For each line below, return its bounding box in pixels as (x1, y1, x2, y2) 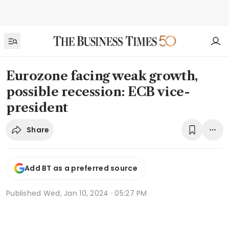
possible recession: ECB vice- (6, 84, 190, 99)
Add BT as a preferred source (25, 163, 138, 174)
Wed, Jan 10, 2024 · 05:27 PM (43, 188, 147, 198)
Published (6, 188, 43, 198)
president (6, 100, 68, 115)
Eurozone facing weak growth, (6, 68, 198, 83)
